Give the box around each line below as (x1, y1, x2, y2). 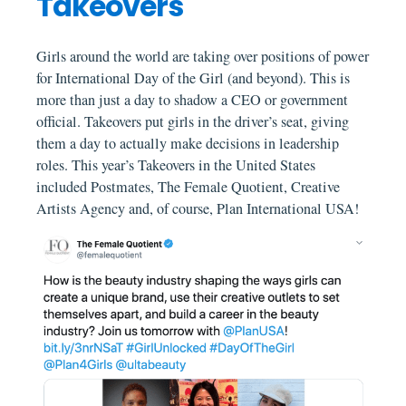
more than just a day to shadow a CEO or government (36, 89, 349, 110)
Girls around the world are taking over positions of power (36, 45, 370, 66)
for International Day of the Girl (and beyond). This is (36, 67, 351, 88)
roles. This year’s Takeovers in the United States (36, 154, 316, 175)
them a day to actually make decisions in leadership (36, 132, 340, 153)
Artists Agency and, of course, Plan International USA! (36, 198, 360, 218)
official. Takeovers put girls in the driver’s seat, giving (36, 111, 350, 131)
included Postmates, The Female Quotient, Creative (36, 176, 341, 197)
